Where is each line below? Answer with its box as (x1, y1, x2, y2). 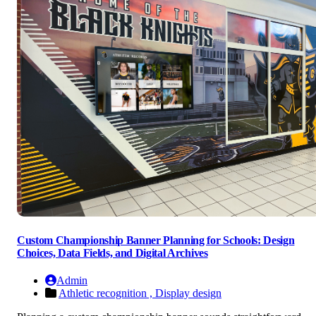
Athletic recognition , (59, 287, 155, 300)
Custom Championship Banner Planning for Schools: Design (17, 234, 295, 247)
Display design (155, 287, 221, 300)
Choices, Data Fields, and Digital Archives (17, 247, 208, 260)
